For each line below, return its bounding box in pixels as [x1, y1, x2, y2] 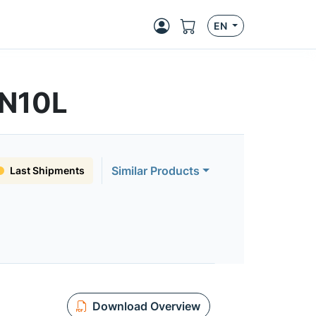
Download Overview [92, 299, 200, 313]
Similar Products [111, 164, 200, 178]
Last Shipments [10, 164, 85, 176]
